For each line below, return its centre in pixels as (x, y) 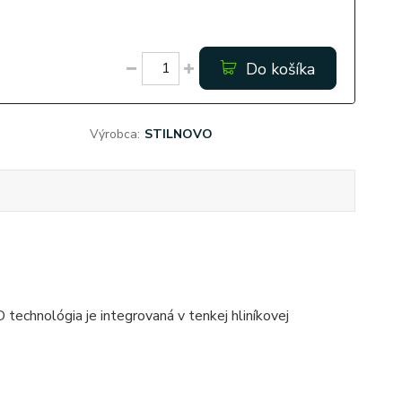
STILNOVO (178, 134)
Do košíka (280, 69)
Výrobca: (114, 134)
